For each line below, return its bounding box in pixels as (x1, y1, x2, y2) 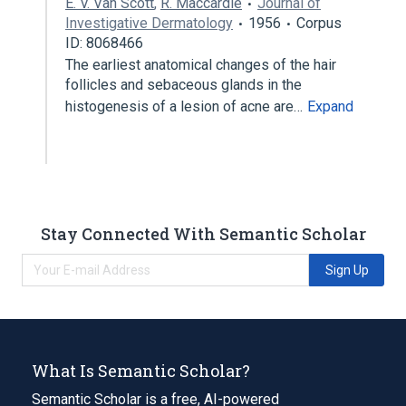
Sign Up (324, 262, 369, 277)
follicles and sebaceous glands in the (65, 76, 302, 93)
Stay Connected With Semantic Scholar (40, 222, 366, 245)
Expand (307, 98, 353, 115)
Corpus (296, 14, 342, 32)
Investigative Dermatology (65, 14, 233, 32)
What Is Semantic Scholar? (32, 359, 250, 382)
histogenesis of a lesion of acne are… (65, 98, 306, 115)
